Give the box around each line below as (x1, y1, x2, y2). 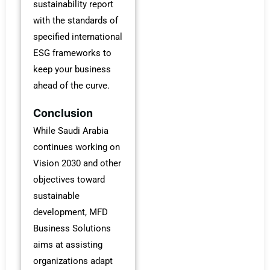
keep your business (33, 64, 111, 75)
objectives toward (33, 174, 105, 185)
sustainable (33, 190, 80, 201)
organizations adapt (33, 255, 113, 266)
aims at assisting (33, 239, 102, 250)
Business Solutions (33, 222, 111, 234)
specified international (33, 31, 122, 43)
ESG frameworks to (33, 48, 111, 59)
